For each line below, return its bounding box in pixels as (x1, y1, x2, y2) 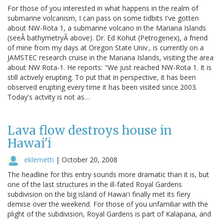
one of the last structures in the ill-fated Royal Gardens (7, 179, 182, 189)
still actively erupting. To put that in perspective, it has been (7, 72, 196, 82)
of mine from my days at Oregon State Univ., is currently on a (7, 42, 204, 52)
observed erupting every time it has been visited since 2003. (7, 82, 197, 92)
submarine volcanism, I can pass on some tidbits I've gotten (7, 13, 199, 23)
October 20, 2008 (62, 154, 117, 164)
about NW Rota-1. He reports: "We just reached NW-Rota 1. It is (7, 62, 212, 72)
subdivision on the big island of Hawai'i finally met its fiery (7, 189, 190, 199)
